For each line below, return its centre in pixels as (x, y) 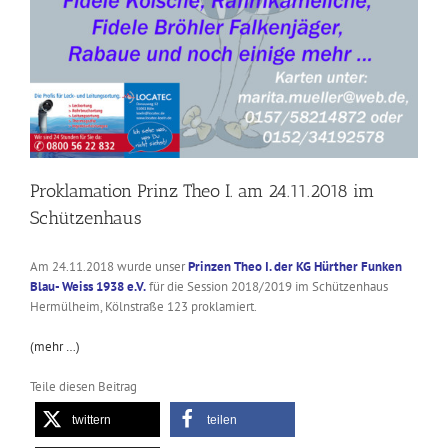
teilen (222, 419)
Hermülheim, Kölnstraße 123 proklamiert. (143, 306)
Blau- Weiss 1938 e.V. (88, 286)
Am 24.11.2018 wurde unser (109, 266)
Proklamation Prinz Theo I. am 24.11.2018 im (202, 190)
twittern (91, 419)
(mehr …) (55, 346)
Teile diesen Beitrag (83, 386)
